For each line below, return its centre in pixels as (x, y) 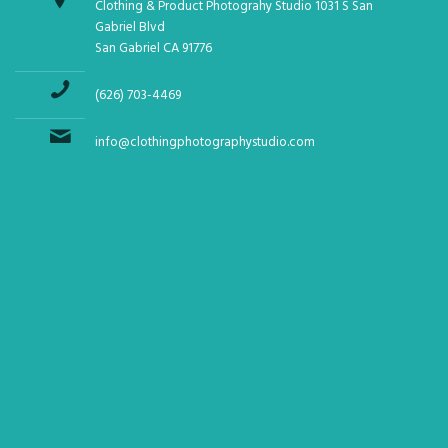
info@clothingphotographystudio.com (205, 142)
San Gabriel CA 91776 (153, 48)
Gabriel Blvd (130, 27)
